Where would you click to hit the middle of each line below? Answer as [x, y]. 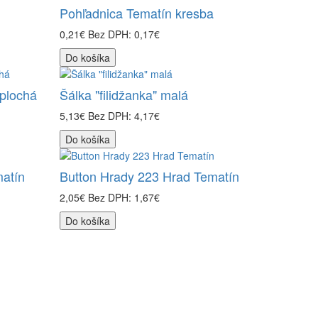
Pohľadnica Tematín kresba [136, 13]
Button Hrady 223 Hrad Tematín [149, 176]
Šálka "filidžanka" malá [124, 94]
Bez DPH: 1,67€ [124, 197]
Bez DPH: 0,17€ [124, 34]
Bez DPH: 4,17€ [124, 116]
